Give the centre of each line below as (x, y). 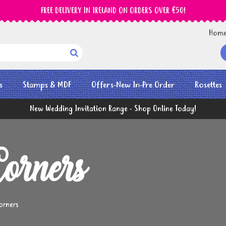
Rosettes (208, 85)
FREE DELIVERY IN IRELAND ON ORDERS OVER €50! (113, 11)
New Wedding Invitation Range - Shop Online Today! (113, 109)
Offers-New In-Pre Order (133, 85)
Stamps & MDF (47, 85)
